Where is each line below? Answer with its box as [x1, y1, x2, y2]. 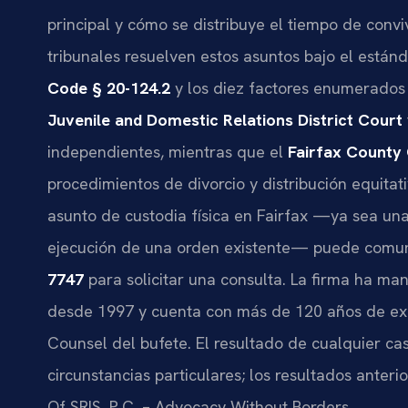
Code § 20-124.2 [47, 76, 170, 98]
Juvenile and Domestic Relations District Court [47, 108, 403, 130]
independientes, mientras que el [47, 140, 288, 162]
